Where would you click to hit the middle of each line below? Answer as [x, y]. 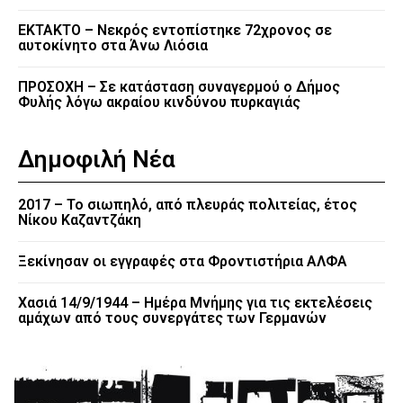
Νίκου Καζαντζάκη [80, 219]
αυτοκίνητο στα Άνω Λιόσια [113, 45]
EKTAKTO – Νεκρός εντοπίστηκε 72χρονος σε [175, 30]
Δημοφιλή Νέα [97, 159]
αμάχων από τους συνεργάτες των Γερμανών [172, 318]
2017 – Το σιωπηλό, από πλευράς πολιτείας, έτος [188, 204]
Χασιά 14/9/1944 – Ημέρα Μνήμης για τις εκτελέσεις [195, 302]
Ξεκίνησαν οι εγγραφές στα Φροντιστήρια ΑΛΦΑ [183, 261]
